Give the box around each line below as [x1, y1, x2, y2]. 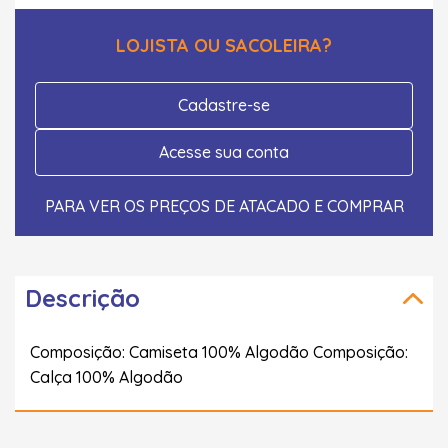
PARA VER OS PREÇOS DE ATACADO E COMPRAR [44, 195, 404, 216]
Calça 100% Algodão [30, 366, 183, 387]
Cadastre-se [178, 94, 270, 115]
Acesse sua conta [159, 141, 289, 162]
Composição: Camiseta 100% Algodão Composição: [30, 341, 408, 362]
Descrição [25, 282, 140, 313]
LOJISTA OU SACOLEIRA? [116, 33, 332, 57]
